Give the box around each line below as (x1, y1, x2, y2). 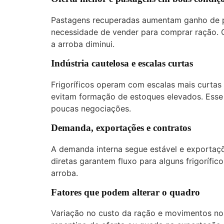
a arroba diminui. (51, 39, 114, 49)
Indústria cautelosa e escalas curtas (51, 58, 193, 69)
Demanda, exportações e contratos (51, 122, 191, 133)
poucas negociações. (51, 103, 131, 113)
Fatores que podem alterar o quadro (51, 186, 200, 197)
